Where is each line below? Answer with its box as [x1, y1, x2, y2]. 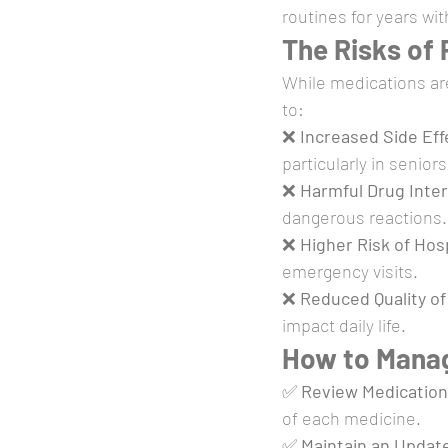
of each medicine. [282, 407, 421, 429]
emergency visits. [282, 260, 418, 282]
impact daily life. [282, 314, 406, 336]
